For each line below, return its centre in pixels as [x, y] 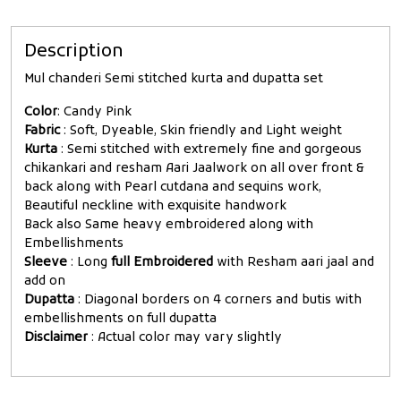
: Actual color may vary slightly [185, 338]
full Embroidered [164, 263]
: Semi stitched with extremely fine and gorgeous [209, 150]
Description [74, 52]
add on [45, 282]
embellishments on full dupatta [120, 320]
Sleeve [46, 263]
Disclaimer [56, 338]
